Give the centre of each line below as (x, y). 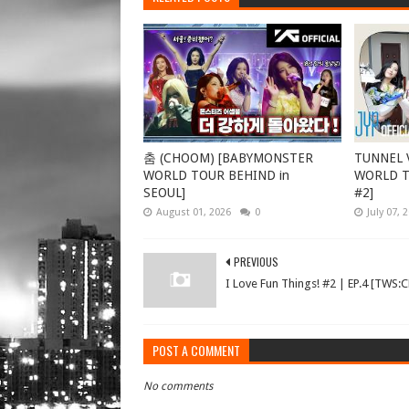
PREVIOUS (256, 261)
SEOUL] (164, 192)
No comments (178, 386)
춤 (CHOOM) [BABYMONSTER (228, 157)
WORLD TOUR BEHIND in (216, 175)
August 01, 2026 (194, 212)
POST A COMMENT (196, 350)
